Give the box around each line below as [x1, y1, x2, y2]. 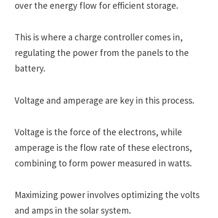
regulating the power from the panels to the [15, 47, 189, 59]
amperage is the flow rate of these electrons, [15, 141, 192, 153]
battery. [15, 62, 45, 74]
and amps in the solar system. [15, 204, 131, 217]
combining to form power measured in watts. [15, 157, 192, 169]
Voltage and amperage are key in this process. [15, 94, 194, 106]
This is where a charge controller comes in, [15, 31, 183, 43]
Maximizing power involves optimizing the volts [15, 189, 200, 201]
